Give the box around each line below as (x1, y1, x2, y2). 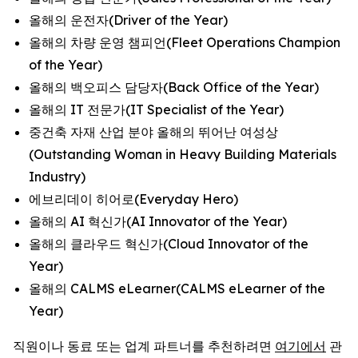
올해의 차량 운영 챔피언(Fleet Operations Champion (29, 34, 340, 50)
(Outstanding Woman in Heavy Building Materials (29, 146, 336, 162)
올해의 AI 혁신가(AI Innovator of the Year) (29, 213, 287, 229)
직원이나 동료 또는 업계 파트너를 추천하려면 (13, 338, 275, 354)
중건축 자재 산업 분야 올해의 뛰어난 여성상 (29, 124, 278, 140)
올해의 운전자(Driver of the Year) (29, 12, 228, 28)
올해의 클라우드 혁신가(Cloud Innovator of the (29, 236, 308, 252)
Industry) (29, 169, 86, 185)
